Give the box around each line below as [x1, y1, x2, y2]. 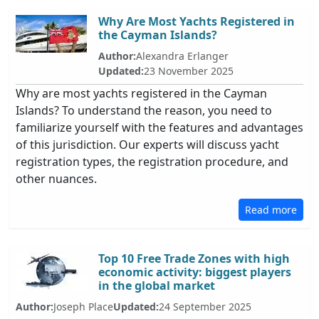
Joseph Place [53, 300, 113, 313]
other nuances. [16, 171, 97, 187]
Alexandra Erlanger [136, 49, 229, 63]
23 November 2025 [144, 64, 234, 78]
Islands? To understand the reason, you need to [16, 103, 272, 118]
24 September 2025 [159, 300, 251, 313]
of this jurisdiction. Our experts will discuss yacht [16, 137, 279, 152]
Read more [245, 203, 297, 216]
